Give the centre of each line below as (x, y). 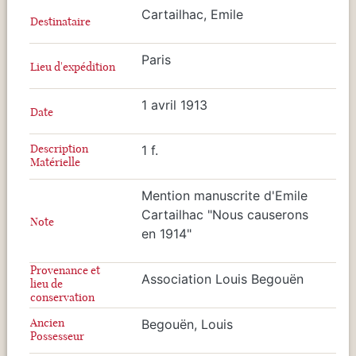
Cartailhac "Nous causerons (225, 214)
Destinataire (60, 21)
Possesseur (57, 336)
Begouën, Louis (187, 324)
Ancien (47, 322)
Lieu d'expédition (73, 66)
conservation (62, 297)
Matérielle (55, 162)
